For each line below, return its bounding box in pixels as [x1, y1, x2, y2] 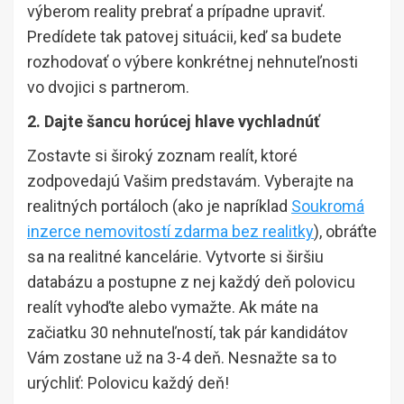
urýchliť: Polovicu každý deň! [27, 373, 229, 392]
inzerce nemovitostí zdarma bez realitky [27, 222, 314, 241]
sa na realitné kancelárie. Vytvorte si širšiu [27, 247, 324, 266]
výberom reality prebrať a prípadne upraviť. [27, 2, 326, 21]
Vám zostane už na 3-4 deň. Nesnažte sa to [27, 348, 336, 367]
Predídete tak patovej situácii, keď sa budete [27, 27, 342, 46]
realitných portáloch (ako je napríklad [27, 197, 291, 216]
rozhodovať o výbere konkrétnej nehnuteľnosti [27, 52, 358, 71]
